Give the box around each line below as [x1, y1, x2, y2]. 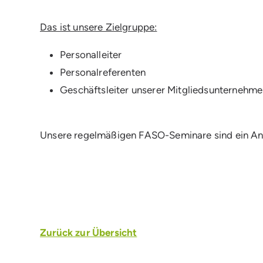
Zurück [40, 227, 73, 239]
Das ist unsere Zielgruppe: [40, 21, 157, 33]
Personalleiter [60, 49, 122, 61]
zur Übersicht [73, 227, 137, 239]
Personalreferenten [60, 66, 146, 79]
